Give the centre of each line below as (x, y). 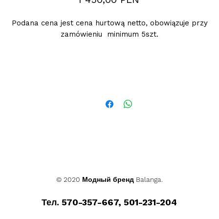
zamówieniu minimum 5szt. (109, 34)
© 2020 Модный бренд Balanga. (109, 179)
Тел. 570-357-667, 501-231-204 (109, 202)
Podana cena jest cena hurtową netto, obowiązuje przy (109, 23)
